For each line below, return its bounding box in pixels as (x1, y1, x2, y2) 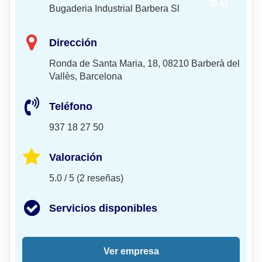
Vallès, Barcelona (49, 71, 122, 82)
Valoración (49, 151, 102, 163)
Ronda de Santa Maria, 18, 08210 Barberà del (49, 58, 240, 69)
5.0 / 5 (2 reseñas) (49, 173, 123, 183)
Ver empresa (103, 246, 159, 256)
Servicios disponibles (49, 202, 157, 214)
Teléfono (49, 101, 92, 113)
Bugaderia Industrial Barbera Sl (49, 4, 180, 14)
